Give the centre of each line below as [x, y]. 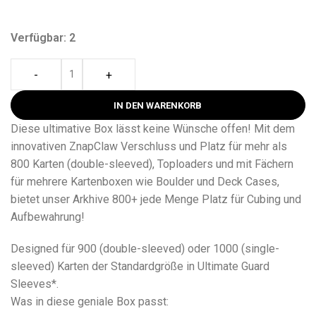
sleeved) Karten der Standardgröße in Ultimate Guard [140, 266]
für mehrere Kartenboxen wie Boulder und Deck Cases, [145, 181]
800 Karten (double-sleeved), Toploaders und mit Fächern [152, 164]
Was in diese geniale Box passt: [90, 301]
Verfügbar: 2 [43, 37]
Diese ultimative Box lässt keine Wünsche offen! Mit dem [153, 128]
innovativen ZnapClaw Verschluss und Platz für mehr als [149, 146]
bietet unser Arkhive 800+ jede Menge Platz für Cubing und [156, 199]
